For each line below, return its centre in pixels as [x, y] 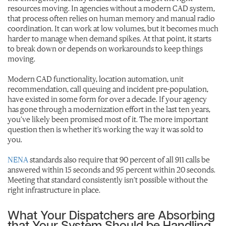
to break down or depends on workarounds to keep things [105, 49]
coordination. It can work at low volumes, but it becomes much [113, 29]
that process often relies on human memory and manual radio [111, 18]
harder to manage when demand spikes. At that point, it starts [109, 39]
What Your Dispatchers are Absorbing [111, 216]
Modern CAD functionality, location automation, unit [96, 79]
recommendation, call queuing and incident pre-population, [108, 89]
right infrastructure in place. [54, 190]
